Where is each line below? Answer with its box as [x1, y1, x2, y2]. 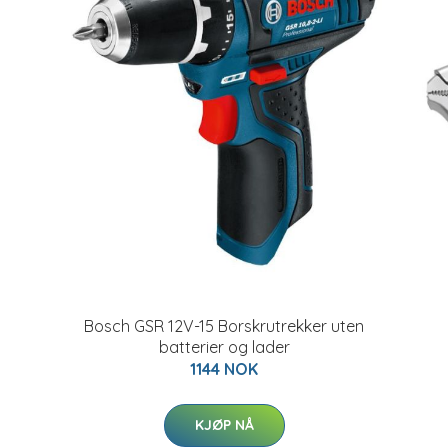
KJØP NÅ [194, 416, 254, 434]
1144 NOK [190, 359, 258, 379]
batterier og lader [158, 337, 290, 357]
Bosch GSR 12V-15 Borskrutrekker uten [84, 316, 364, 336]
